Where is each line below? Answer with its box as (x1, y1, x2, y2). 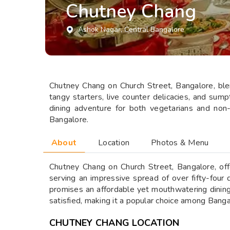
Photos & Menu (151, 137, 209, 148)
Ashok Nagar (78, 25, 121, 34)
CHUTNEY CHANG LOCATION (49, 217, 180, 229)
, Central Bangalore (121, 25, 184, 34)
